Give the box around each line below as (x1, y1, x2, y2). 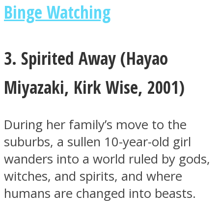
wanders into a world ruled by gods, (4, 150, 210, 168)
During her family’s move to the (4, 116, 187, 134)
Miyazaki (4, 75, 64, 99)
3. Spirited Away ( (4, 46, 126, 70)
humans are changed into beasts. (4, 185, 196, 202)
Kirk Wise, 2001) (74, 75, 185, 99)
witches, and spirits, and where (4, 167, 182, 185)
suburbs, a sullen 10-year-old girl (4, 133, 191, 151)
